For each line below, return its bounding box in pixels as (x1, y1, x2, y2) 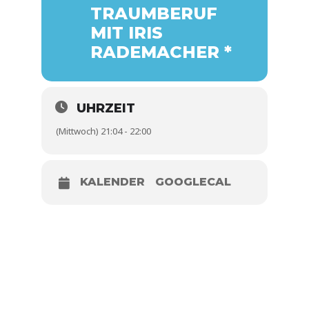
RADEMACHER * (90, 42, 232, 63)
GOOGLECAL (155, 175, 231, 189)
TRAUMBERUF (90, 3, 217, 24)
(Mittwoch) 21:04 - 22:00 (56, 125, 151, 138)
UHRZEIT (77, 101, 135, 117)
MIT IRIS (90, 23, 163, 43)
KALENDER (80, 175, 145, 189)
